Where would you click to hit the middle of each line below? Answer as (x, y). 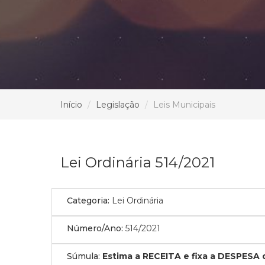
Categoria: (88, 200)
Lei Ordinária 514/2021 (138, 162)
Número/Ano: (95, 228)
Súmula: (83, 256)
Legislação (118, 104)
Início (71, 104)
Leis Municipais (184, 104)
